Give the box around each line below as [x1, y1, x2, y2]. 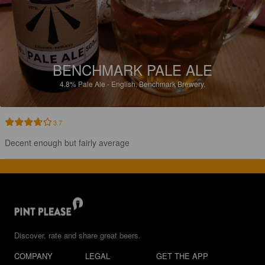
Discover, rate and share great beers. [14, 230, 141, 241]
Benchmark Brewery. [139, 78, 205, 89]
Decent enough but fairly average [5, 136, 130, 148]
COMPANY [14, 250, 53, 261]
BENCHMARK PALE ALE [53, 59, 212, 80]
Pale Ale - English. [78, 78, 139, 89]
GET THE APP [156, 250, 208, 261]
